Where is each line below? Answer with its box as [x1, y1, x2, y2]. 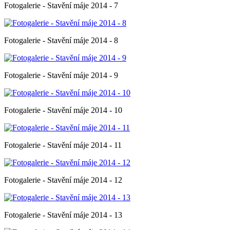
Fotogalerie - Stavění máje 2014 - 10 [4, 105, 122, 114]
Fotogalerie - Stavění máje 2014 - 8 [4, 35, 118, 45]
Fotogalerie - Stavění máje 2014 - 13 [4, 210, 122, 219]
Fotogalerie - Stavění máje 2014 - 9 [4, 70, 118, 80]
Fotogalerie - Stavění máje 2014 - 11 [4, 140, 122, 149]
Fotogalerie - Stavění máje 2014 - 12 [4, 175, 122, 184]
